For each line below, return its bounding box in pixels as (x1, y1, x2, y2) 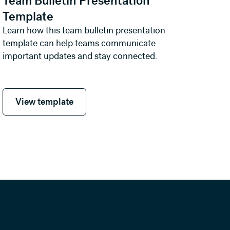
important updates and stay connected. (3, 50, 158, 62)
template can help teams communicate (3, 37, 156, 49)
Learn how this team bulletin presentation (3, 25, 166, 36)
